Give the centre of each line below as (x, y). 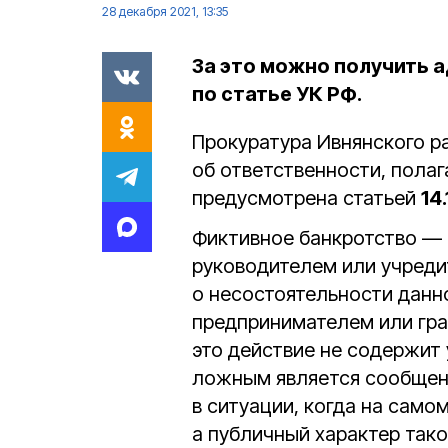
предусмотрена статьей (306, 198)
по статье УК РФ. (277, 94)
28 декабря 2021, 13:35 (165, 11)
